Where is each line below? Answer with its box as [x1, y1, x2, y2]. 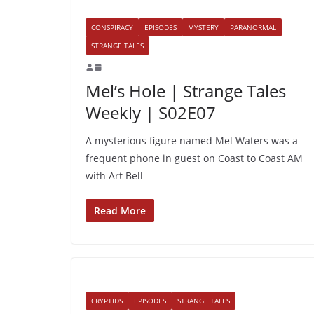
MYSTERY [188, 22, 219, 32]
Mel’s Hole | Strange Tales [86, 78, 286, 102]
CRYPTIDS [91, 295, 123, 306]
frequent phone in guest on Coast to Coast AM [86, 151, 303, 165]
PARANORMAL [230, 22, 276, 32]
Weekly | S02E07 [86, 100, 216, 124]
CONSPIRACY [91, 22, 133, 32]
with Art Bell [86, 168, 143, 182]
